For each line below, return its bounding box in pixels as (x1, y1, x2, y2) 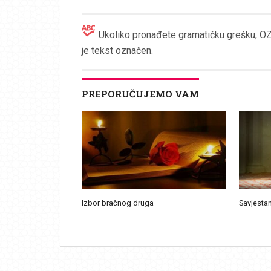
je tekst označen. (81, 44, 153, 56)
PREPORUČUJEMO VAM (81, 87, 199, 100)
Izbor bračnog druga (81, 198, 154, 207)
